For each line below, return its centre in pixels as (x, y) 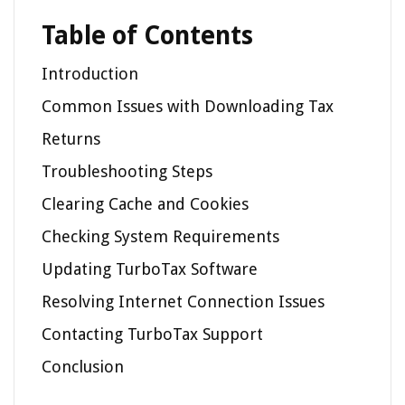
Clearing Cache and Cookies (145, 203)
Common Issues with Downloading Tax (188, 106)
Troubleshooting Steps (127, 171)
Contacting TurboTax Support (152, 334)
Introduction (90, 73)
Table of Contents (147, 35)
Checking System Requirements (160, 236)
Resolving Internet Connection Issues (183, 301)
